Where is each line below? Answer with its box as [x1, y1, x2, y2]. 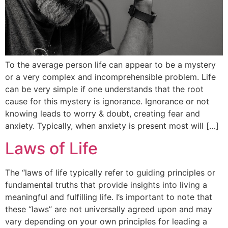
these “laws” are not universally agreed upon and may [5, 204, 212, 214]
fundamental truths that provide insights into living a [5, 179, 207, 190]
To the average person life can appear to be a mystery [5, 59, 216, 70]
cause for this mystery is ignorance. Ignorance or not [5, 96, 209, 106]
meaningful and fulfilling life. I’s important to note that [5, 191, 212, 202]
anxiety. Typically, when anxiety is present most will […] [5, 120, 219, 131]
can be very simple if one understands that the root [5, 83, 204, 94]
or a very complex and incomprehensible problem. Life [5, 71, 216, 82]
